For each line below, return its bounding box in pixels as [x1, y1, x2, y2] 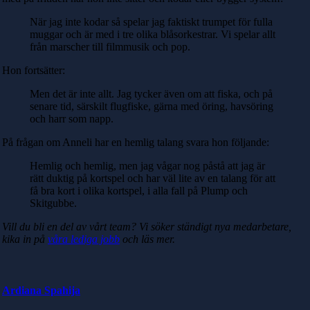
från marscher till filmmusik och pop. [30, 41, 193, 53]
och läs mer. [120, 233, 175, 246]
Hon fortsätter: [2, 64, 65, 77]
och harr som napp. [30, 113, 116, 125]
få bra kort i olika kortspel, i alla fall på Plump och [30, 185, 248, 197]
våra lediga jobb [48, 233, 120, 246]
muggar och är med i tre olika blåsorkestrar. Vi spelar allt [30, 28, 275, 41]
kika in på [2, 233, 48, 246]
